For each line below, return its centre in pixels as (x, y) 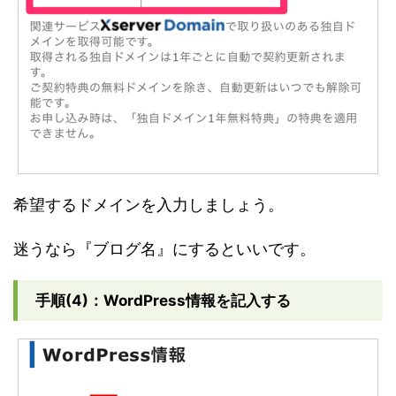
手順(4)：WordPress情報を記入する (163, 301)
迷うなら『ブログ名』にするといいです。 (164, 249)
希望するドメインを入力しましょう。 (148, 205)
